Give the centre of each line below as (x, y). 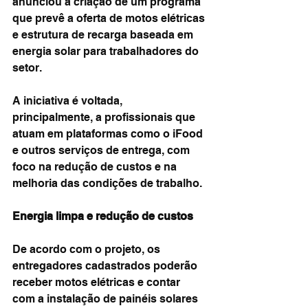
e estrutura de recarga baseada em (104, 35)
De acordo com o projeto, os (88, 249)
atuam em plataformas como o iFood (109, 134)
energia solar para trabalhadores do (107, 51)
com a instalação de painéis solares (107, 299)
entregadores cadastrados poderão (106, 266)
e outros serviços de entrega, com (102, 150)
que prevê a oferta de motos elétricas (110, 18)
